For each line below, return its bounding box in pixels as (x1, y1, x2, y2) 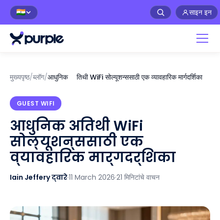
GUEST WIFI (16, 99, 55, 108)
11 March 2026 (69, 172, 115, 183)
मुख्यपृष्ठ (10, 72, 29, 82)
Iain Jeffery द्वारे (10, 172, 67, 183)
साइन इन (189, 7, 212, 17)
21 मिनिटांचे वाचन (116, 172, 160, 183)
